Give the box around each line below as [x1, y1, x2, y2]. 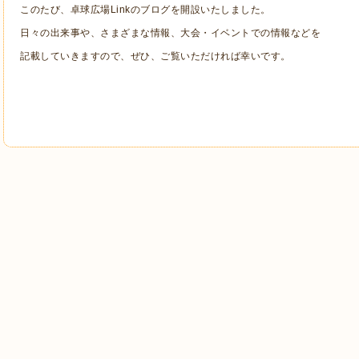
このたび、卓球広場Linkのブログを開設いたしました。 [20, 4, 271, 16]
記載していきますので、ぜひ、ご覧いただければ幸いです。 [20, 50, 291, 63]
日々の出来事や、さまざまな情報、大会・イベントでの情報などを [20, 27, 321, 39]
